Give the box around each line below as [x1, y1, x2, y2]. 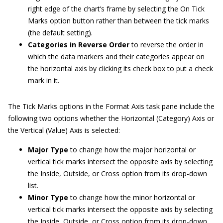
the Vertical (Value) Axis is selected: [8, 125, 120, 135]
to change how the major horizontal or [68, 145, 196, 155]
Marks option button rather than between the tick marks [28, 16, 209, 26]
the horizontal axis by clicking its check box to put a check [28, 64, 213, 74]
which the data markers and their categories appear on [28, 52, 205, 62]
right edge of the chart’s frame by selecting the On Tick [28, 4, 205, 14]
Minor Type [28, 193, 68, 203]
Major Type [28, 145, 68, 155]
